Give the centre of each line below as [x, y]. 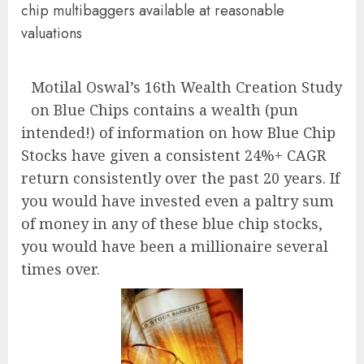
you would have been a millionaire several [175, 246]
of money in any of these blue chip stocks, [172, 223]
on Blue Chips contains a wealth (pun [165, 110]
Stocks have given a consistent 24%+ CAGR [173, 155]
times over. [61, 269]
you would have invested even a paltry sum [178, 201]
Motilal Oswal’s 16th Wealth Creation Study [186, 87]
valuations [52, 33]
